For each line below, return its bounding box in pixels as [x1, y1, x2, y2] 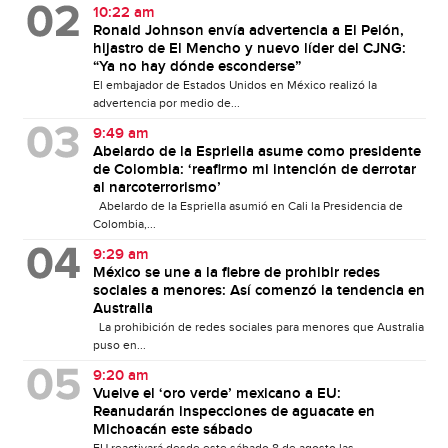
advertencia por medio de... [92, 96, 240, 111]
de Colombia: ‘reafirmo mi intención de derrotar [92, 161, 416, 180]
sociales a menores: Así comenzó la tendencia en [92, 282, 425, 301]
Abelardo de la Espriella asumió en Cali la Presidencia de [92, 199, 403, 214]
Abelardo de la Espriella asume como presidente [92, 143, 421, 162]
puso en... [92, 338, 146, 353]
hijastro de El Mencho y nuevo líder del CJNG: [92, 40, 406, 59]
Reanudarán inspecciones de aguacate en [92, 403, 375, 422]
